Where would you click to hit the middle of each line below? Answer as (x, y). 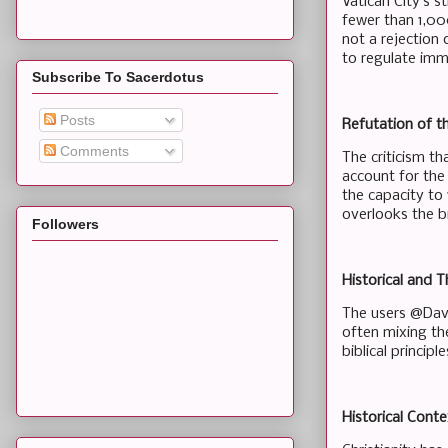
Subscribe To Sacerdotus (118, 77)
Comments (92, 151)
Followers (65, 223)
